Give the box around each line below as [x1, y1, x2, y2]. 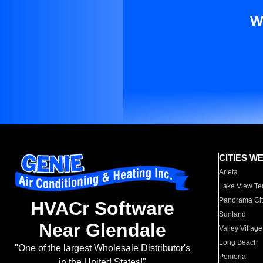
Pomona [219, 252, 247, 261]
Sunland [219, 210, 247, 218]
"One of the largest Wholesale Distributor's [14, 243, 190, 254]
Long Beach [219, 238, 258, 247]
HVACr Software [30, 198, 174, 220]
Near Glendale [38, 220, 166, 241]
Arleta [219, 168, 238, 176]
